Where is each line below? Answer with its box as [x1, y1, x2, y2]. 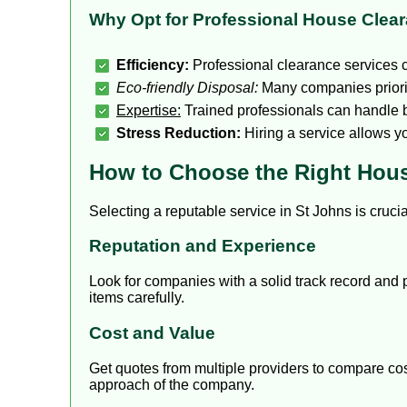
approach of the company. [89, 376, 254, 392]
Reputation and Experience [89, 236, 316, 256]
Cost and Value [89, 323, 215, 342]
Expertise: [116, 102, 181, 118]
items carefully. [89, 290, 184, 306]
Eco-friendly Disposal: [116, 79, 258, 95]
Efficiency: [116, 56, 189, 73]
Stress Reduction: [116, 124, 241, 141]
